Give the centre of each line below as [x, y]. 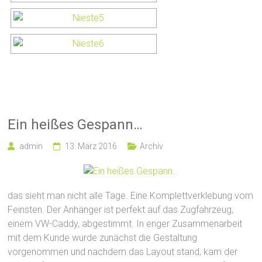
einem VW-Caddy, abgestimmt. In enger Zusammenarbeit [125, 223]
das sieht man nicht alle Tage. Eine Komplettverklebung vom [131, 195]
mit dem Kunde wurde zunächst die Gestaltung [103, 237]
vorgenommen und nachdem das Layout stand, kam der [123, 251]
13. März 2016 [91, 146]
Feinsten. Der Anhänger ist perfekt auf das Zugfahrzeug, [121, 209]
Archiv [152, 146]
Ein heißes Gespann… [75, 124]
